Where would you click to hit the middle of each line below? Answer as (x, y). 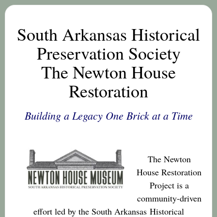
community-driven (169, 198)
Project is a (169, 185)
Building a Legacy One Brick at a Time (108, 115)
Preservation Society (108, 53)
